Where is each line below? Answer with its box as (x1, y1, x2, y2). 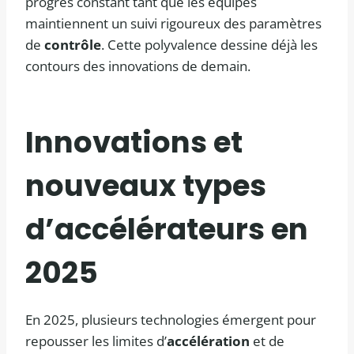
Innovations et (25, 121, 243, 163)
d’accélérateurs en (25, 208, 308, 250)
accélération (167, 332, 250, 351)
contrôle (44, 36, 101, 55)
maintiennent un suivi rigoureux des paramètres (25, 14, 322, 33)
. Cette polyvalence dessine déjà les (101, 36, 318, 55)
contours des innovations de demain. (25, 57, 250, 76)
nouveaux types (25, 164, 266, 206)
